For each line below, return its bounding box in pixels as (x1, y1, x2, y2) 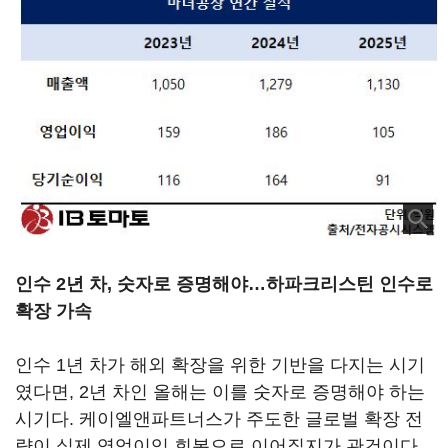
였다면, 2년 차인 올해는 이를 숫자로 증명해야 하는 (15, 381, 425, 402)
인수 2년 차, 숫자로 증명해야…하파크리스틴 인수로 (15, 273, 433, 294)
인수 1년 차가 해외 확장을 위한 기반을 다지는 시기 (15, 354, 425, 375)
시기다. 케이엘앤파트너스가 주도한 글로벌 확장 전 (15, 408, 423, 429)
